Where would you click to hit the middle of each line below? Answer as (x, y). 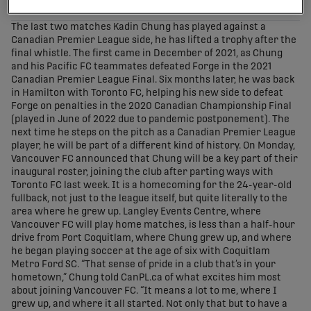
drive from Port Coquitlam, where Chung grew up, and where (151, 238)
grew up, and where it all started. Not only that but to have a (149, 304)
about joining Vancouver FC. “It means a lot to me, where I (144, 291)
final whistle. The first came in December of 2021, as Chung (147, 54)
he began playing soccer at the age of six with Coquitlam (141, 252)
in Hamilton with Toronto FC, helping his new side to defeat (147, 93)
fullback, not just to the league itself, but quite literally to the (149, 199)
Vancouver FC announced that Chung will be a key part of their (154, 159)
